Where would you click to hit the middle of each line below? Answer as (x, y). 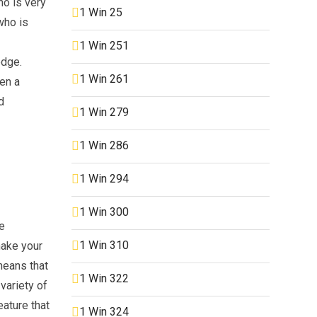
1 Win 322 (104, 278)
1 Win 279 (104, 112)
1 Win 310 (104, 245)
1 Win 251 (104, 45)
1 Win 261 (104, 79)
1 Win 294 (104, 178)
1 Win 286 (104, 145)
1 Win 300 (104, 212)
